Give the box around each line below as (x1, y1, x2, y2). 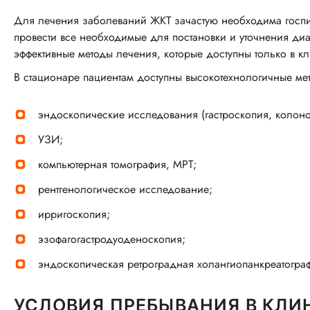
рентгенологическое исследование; (38, 181, 212, 197)
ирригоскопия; (38, 206, 110, 222)
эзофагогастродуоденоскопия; (38, 231, 185, 247)
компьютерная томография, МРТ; (38, 156, 197, 172)
